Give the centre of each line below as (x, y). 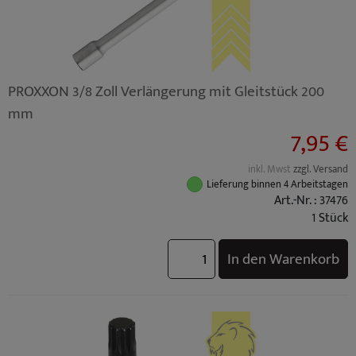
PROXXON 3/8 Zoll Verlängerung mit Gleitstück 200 (166, 91)
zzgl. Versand (321, 170)
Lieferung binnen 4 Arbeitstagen (277, 184)
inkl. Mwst (271, 170)
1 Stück (330, 218)
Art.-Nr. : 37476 (311, 201)
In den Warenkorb (283, 259)
